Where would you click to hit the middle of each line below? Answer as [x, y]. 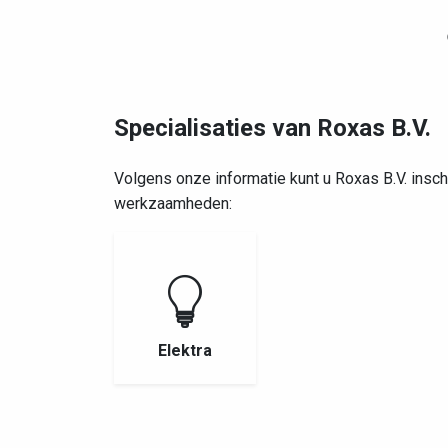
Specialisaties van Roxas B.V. [272, 128]
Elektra [185, 351]
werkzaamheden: [173, 204]
